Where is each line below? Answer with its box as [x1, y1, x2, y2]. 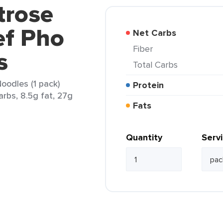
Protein [138, 79, 164, 92]
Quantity [126, 131, 162, 144]
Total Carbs [137, 58, 178, 71]
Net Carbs [139, 26, 176, 39]
